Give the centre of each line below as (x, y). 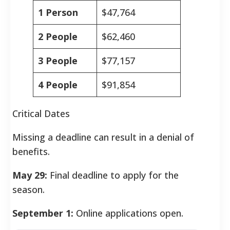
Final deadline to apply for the (113, 175)
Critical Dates (41, 113)
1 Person (58, 12)
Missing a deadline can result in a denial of (103, 137)
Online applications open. (128, 213)
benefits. (31, 151)
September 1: (43, 213)
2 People (58, 36)
